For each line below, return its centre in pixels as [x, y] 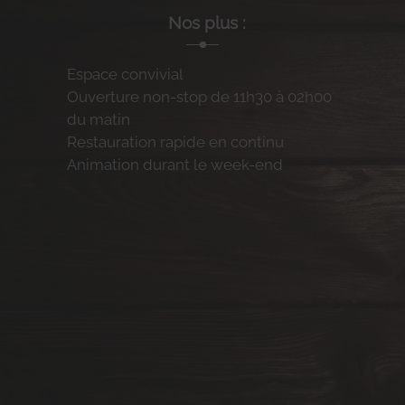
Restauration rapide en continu [176, 142]
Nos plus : [207, 23]
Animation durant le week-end [175, 165]
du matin [99, 120]
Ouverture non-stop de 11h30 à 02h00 [200, 97]
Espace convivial [126, 75]
